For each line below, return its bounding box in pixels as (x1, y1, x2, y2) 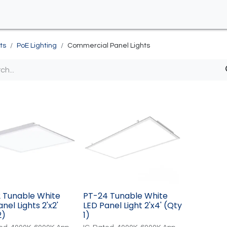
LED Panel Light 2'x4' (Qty (83, 200, 182, 212)
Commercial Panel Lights (67, 42, 150, 49)
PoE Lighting (17, 42, 57, 49)
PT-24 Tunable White (83, 190, 168, 202)
